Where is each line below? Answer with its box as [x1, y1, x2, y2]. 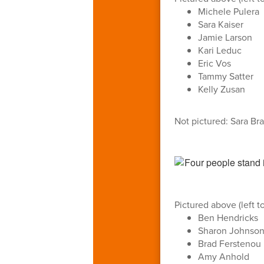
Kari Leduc [197, 43, 242, 57]
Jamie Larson [197, 30, 252, 44]
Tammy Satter [197, 69, 253, 82]
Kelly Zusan [197, 82, 245, 95]
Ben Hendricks [197, 210, 258, 224]
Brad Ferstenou [197, 236, 261, 250]
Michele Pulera [197, 4, 259, 18]
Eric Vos [197, 56, 231, 70]
